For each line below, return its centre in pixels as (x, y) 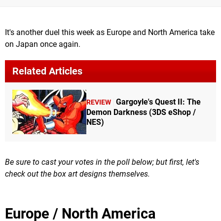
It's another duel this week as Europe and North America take (110, 33)
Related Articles (47, 71)
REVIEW (99, 102)
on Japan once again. (43, 44)
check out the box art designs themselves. (77, 174)
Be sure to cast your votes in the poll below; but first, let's (102, 162)
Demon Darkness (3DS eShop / (141, 112)
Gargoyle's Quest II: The (158, 102)
